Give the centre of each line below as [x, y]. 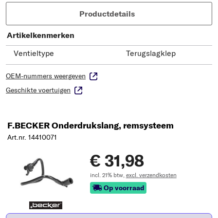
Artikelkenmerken [41, 35]
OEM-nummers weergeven [46, 76]
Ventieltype [34, 53]
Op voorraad [124, 188]
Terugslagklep [151, 53]
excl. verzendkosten [151, 175]
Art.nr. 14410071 [32, 137]
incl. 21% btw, [108, 175]
